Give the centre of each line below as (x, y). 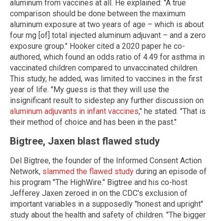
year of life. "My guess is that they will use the (90, 89)
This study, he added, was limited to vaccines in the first (106, 78)
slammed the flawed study (88, 171)
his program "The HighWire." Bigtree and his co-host (99, 182)
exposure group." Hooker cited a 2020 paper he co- (97, 46)
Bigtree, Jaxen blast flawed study (85, 141)
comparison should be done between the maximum (98, 13)
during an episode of (170, 171)
